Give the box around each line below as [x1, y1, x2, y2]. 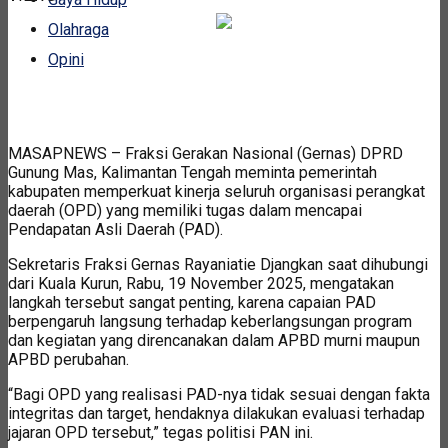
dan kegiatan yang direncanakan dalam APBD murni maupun [8, 330, 420, 350]
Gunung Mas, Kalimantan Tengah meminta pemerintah [8, 162, 377, 182]
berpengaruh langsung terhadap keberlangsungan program [8, 311, 412, 331]
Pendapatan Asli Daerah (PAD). [8, 219, 223, 239]
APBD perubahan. [8, 349, 129, 369]
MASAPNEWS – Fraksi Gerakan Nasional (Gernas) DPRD [8, 143, 403, 163]
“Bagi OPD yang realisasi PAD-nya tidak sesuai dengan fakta [8, 384, 430, 404]
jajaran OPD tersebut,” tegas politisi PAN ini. [8, 422, 313, 442]
